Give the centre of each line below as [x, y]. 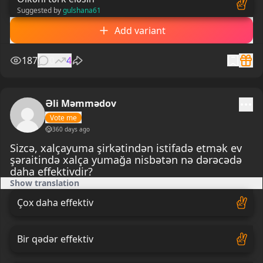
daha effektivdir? [51, 172]
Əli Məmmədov [81, 104]
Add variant [140, 30]
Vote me [63, 118]
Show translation [45, 183]
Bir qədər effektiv [55, 239]
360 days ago [71, 129]
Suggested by [39, 10]
